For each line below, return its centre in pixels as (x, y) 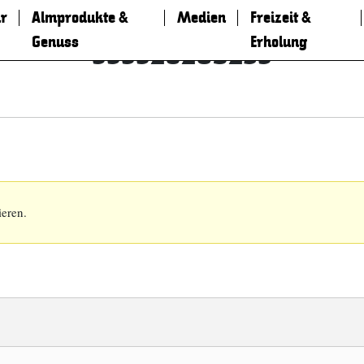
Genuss (55, 42)
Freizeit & (280, 18)
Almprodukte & (80, 18)
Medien (201, 18)
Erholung (278, 42)
